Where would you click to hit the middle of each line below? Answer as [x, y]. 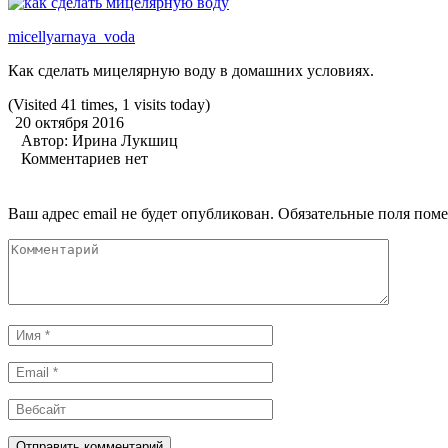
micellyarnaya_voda [71, 36]
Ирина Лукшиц [125, 140]
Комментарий [54, 246]
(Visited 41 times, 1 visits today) [109, 104]
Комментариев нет [84, 158]
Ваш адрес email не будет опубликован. [141, 213]
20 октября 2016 [69, 122]
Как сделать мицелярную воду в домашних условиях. [191, 70]
